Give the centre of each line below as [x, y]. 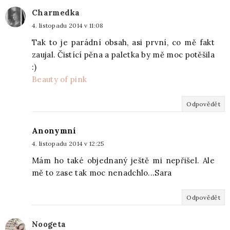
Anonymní [54, 131]
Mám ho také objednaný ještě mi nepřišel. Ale [123, 161]
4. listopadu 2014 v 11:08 [68, 26]
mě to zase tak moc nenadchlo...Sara [102, 173]
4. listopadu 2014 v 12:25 [68, 144]
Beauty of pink [60, 80]
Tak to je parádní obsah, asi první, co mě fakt [123, 43]
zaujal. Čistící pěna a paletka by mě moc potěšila [123, 55]
